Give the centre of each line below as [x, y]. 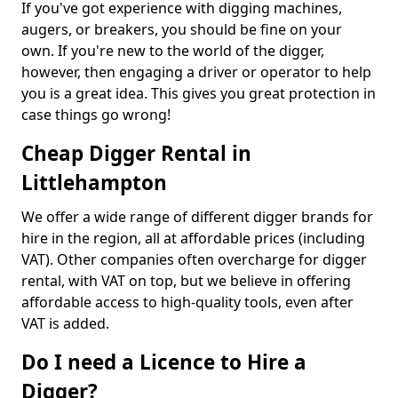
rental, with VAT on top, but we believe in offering [186, 281]
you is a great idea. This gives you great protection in [199, 93]
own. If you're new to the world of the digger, [173, 51]
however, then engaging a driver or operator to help [196, 72]
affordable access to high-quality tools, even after [187, 302]
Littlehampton [94, 183]
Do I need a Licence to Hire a [164, 362]
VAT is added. [65, 323]
